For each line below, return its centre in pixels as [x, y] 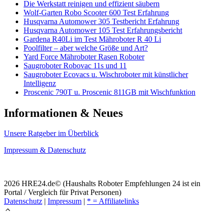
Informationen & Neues [63, 113]
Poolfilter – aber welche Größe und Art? [86, 48]
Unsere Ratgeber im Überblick [51, 134]
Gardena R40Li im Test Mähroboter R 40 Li [92, 39]
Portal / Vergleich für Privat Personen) [63, 192]
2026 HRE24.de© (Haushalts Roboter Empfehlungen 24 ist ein [102, 184]
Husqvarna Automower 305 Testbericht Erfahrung [101, 21]
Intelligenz [40, 83]
